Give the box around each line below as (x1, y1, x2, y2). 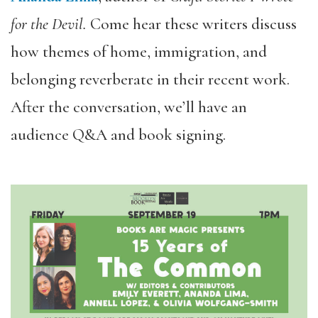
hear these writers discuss (133, 13, 297, 34)
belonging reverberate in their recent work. (11, 69, 290, 89)
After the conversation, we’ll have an (11, 97, 247, 117)
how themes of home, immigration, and (11, 41, 267, 62)
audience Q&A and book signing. (11, 124, 226, 145)
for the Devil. (11, 13, 90, 34)
